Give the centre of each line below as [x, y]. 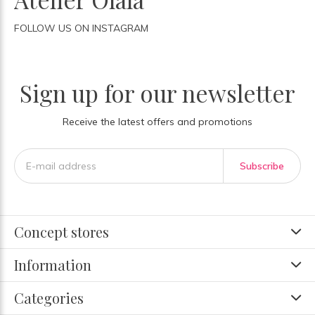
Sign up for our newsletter [157, 93]
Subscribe [262, 166]
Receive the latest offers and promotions [157, 122]
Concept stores [62, 232]
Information [53, 265]
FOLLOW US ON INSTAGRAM [81, 28]
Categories [49, 298]
